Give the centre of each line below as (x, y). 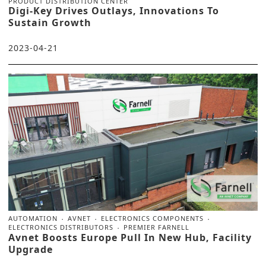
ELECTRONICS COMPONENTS (152, 218)
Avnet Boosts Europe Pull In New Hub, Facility (130, 237)
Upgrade (31, 249)
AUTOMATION (33, 218)
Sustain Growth (50, 22)
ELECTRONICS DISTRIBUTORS (61, 227)
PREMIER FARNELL (156, 227)
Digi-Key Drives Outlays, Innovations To (114, 10)
